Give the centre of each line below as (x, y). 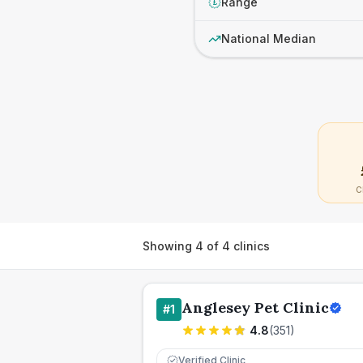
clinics (250, 246)
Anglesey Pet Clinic (255, 307)
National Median (269, 38)
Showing (169, 246)
